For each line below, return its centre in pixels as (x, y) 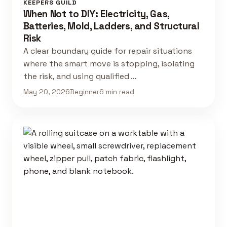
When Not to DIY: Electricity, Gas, (96, 14)
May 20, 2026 (46, 92)
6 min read (117, 92)
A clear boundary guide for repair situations (107, 51)
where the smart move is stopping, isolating (109, 64)
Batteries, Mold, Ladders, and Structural (111, 26)
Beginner (84, 92)
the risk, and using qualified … (80, 77)
